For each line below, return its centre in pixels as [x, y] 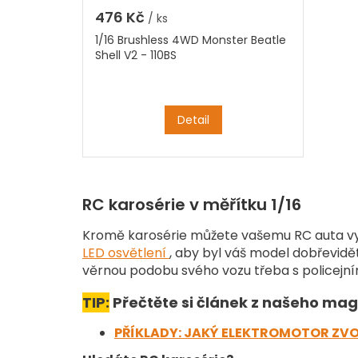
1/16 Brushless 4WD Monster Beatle [191, 40]
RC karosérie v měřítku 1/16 [192, 205]
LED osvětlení [126, 253]
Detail [193, 120]
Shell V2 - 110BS [136, 56]
